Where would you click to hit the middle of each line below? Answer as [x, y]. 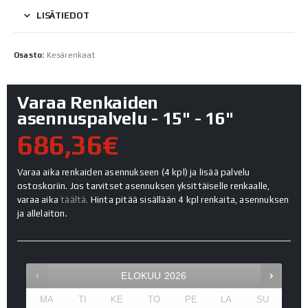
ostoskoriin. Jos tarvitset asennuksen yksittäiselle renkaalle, [144, 186]
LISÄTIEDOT [63, 15]
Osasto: [30, 55]
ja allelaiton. [42, 214]
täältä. [75, 200]
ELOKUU [141, 276]
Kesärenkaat [70, 55]
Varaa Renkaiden [88, 103]
